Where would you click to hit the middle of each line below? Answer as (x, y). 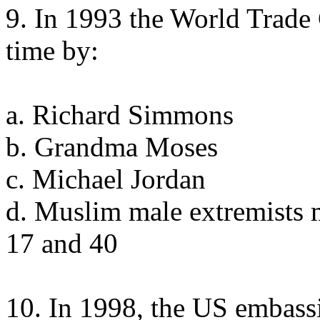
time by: (52, 50)
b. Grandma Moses (112, 147)
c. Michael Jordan (106, 179)
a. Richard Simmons (120, 115)
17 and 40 (62, 243)
